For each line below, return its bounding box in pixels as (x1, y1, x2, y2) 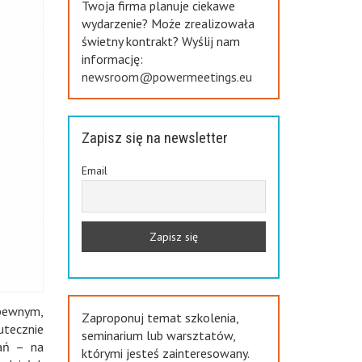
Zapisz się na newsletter (81, 129, 228, 147)
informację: (81, 51, 143, 67)
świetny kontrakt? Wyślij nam (81, 33, 240, 49)
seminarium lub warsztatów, (81, 327, 235, 344)
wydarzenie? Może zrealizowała (81, 15, 255, 32)
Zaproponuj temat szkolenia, (81, 309, 238, 326)
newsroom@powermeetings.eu (81, 69, 252, 85)
